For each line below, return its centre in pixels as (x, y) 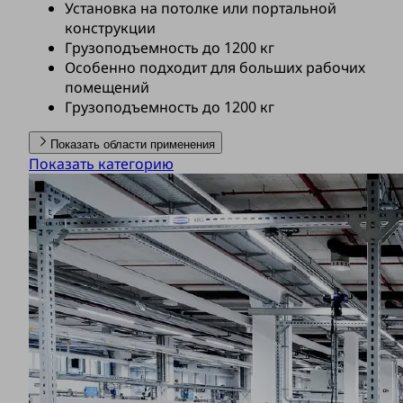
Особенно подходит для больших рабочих (215, 68)
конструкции (110, 28)
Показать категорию (101, 164)
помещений (107, 88)
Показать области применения (133, 145)
